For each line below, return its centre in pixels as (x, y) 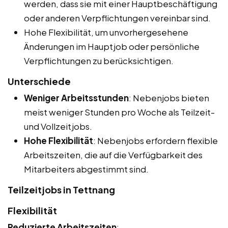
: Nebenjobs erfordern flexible (155, 141)
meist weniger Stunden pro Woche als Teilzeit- (119, 112)
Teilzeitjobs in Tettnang (61, 190)
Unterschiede (39, 81)
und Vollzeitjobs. (58, 126)
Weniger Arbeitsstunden (76, 98)
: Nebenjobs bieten (169, 98)
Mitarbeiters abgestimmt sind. (86, 169)
